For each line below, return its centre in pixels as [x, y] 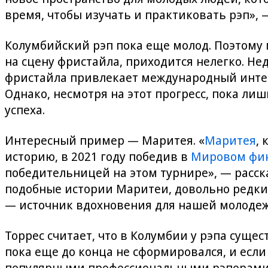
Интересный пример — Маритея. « [105, 141]
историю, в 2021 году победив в [98, 157]
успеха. [25, 110]
